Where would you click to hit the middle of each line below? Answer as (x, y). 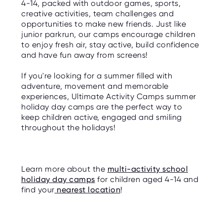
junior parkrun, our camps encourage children (108, 34)
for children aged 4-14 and (147, 180)
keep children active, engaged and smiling (102, 117)
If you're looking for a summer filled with (97, 75)
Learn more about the (64, 169)
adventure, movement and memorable (95, 86)
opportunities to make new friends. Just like (104, 24)
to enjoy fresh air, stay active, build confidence (110, 44)
